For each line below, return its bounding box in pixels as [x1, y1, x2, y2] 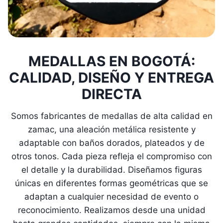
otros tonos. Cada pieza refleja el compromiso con [11, 151, 212, 161]
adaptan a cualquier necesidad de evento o [24, 191, 199, 202]
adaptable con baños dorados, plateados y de [18, 137, 205, 148]
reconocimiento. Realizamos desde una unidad [17, 205, 206, 215]
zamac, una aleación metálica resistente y [27, 124, 196, 134]
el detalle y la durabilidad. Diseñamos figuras [21, 164, 202, 175]
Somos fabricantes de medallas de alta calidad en [10, 111, 213, 121]
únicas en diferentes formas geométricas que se [15, 178, 208, 188]
